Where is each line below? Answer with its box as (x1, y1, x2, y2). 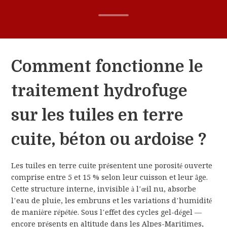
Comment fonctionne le (11, 57, 204, 77)
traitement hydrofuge (11, 82, 188, 101)
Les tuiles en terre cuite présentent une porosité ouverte (11, 161, 213, 171)
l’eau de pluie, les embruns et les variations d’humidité (11, 196, 212, 206)
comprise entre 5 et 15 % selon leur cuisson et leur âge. (11, 173, 208, 182)
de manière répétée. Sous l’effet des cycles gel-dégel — (11, 208, 202, 217)
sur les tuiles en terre (11, 106, 184, 125)
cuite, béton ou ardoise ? (11, 130, 207, 149)
